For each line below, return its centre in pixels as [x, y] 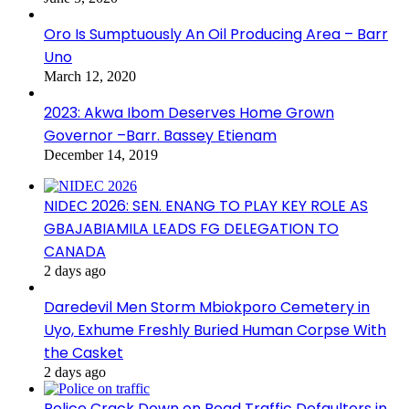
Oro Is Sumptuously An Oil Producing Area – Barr [216, 34]
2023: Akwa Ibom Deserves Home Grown [189, 112]
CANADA [75, 251]
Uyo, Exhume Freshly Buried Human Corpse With [215, 330]
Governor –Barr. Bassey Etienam [160, 135]
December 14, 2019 [101, 154]
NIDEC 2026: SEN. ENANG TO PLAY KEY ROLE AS [206, 205]
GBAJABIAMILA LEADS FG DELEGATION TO [191, 228]
